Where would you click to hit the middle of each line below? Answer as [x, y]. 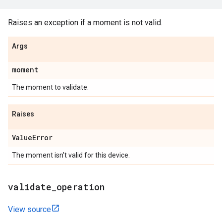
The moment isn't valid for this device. [71, 155]
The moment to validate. [50, 87]
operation [81, 187]
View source [29, 209]
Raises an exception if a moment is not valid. [85, 23]
